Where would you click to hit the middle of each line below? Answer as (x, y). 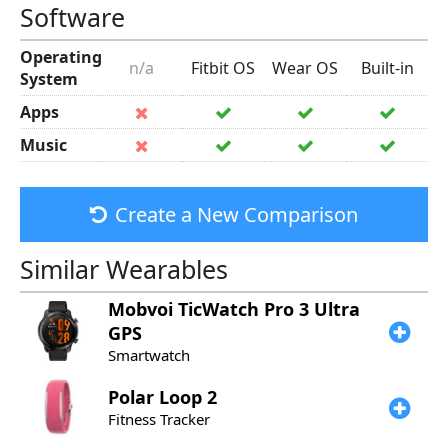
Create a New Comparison (236, 214)
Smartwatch (149, 355)
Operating (61, 57)
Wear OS (305, 68)
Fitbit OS (223, 68)
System (49, 79)
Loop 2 (188, 397)
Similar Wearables (124, 269)
